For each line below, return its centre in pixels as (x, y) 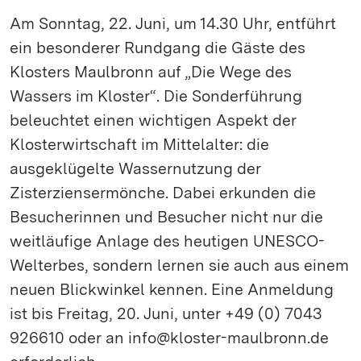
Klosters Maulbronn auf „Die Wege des (151, 72)
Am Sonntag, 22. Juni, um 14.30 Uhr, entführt (173, 23)
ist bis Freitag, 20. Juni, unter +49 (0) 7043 (166, 313)
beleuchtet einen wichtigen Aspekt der (153, 120)
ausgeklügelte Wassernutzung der (135, 168)
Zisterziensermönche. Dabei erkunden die (163, 193)
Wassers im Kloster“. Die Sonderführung (156, 96)
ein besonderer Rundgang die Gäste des (158, 48)
